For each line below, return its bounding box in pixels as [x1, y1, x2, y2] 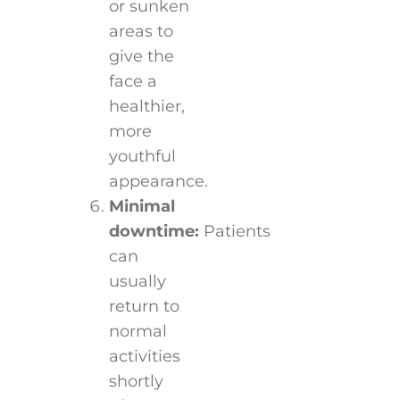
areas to [108, 21, 173, 41]
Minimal [108, 196, 175, 216]
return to [108, 296, 179, 316]
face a [108, 71, 157, 91]
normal [108, 321, 167, 341]
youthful [108, 146, 176, 166]
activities [108, 346, 180, 366]
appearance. [108, 171, 208, 191]
